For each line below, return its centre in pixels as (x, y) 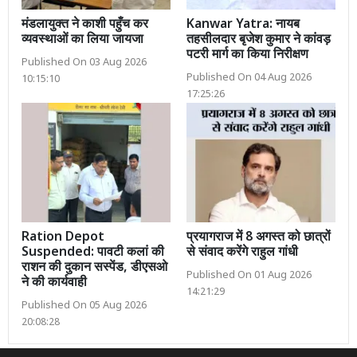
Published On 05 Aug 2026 (84, 306)
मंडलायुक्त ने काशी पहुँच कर (85, 25)
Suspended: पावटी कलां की (93, 253)
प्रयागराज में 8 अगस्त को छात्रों (259, 238)
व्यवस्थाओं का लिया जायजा (82, 41)
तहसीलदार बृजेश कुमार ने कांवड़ (259, 41)
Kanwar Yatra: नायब (243, 25)
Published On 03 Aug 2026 (84, 63)
